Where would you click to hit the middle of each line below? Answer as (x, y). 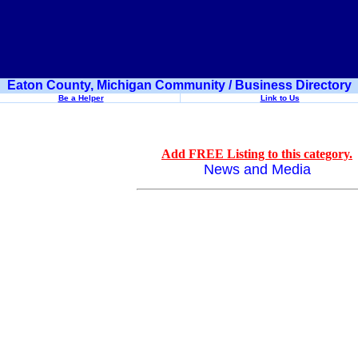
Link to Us (280, 98)
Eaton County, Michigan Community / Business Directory (179, 85)
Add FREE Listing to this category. (257, 154)
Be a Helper (81, 98)
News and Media (257, 169)
